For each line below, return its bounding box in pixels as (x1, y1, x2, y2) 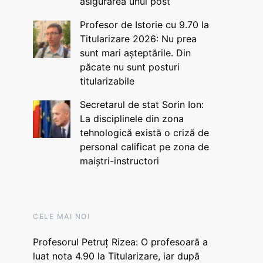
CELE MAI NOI (33, 212, 90, 221)
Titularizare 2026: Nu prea (79, 33, 197, 45)
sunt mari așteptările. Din (79, 47, 191, 59)
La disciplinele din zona (79, 113, 184, 124)
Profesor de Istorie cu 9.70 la (79, 19, 209, 31)
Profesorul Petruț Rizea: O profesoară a (33, 236, 208, 248)
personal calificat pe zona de (79, 141, 209, 153)
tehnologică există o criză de (79, 127, 209, 139)
